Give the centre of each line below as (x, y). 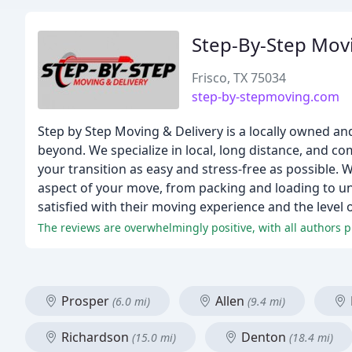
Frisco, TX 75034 (239, 78)
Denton (264, 337)
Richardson (95, 337)
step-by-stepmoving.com (266, 97)
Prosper (85, 301)
